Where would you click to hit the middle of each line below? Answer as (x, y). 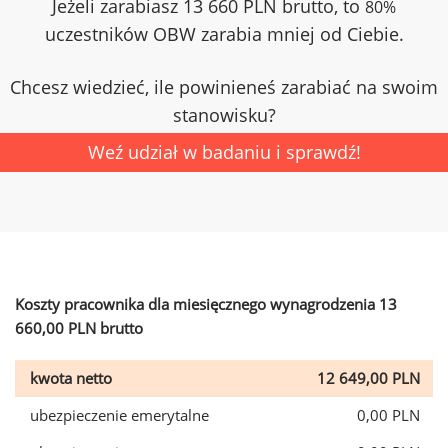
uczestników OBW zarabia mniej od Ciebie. (224, 34)
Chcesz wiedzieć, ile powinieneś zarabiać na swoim (224, 87)
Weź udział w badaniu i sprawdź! (224, 152)
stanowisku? (224, 115)
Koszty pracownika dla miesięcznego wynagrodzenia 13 (206, 304)
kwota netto (71, 378)
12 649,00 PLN (368, 378)
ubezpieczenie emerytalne (119, 415)
